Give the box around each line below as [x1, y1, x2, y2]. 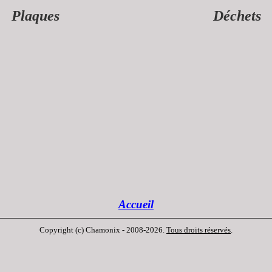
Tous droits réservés [166, 225, 231, 234]
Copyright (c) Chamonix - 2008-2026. [39, 225, 166, 234]
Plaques [11, 8, 59, 24]
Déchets [212, 8, 261, 24]
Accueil [118, 198, 154, 211]
